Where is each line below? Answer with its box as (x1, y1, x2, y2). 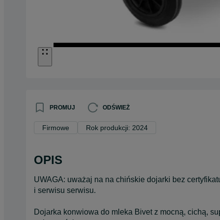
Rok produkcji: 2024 (86, 123, 148, 132)
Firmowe (42, 123, 69, 132)
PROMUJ (50, 104, 75, 111)
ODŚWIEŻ (103, 104, 130, 111)
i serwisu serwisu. (34, 186, 96, 194)
